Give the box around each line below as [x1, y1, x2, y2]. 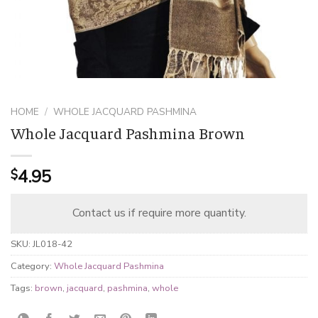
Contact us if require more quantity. [72, 204, 246, 221]
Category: [11, 259, 54, 273]
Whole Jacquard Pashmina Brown [11, 122, 245, 143]
